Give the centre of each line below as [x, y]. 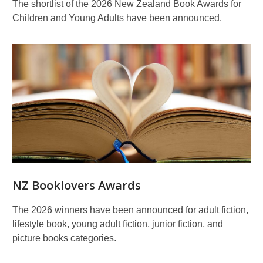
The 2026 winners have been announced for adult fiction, [130, 210]
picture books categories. [64, 238]
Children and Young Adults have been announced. [117, 18]
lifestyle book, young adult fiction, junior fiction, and [118, 224]
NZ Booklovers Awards [77, 185]
